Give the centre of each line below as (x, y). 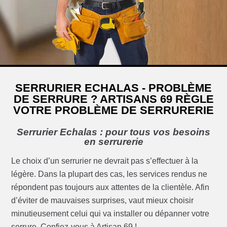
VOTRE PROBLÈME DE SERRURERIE (113, 110)
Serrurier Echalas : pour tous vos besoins (113, 132)
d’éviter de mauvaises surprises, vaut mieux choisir (103, 201)
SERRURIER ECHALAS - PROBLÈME (113, 88)
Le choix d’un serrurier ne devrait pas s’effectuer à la (105, 161)
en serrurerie (113, 142)
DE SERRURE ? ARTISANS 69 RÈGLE (113, 99)
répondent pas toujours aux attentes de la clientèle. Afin (110, 187)
